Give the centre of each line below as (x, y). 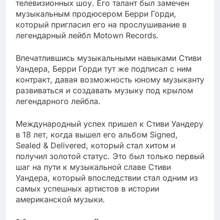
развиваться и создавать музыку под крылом (104, 91)
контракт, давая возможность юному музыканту (110, 80)
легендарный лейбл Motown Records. (87, 36)
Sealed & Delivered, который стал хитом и (96, 146)
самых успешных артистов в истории (87, 189)
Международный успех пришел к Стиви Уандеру (110, 124)
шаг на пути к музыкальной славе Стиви (93, 167)
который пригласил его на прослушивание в (101, 25)
